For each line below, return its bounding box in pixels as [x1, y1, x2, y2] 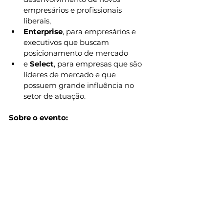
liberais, [23, 16, 51, 26]
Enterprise [23, 27, 63, 37]
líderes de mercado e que [23, 70, 118, 80]
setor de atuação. [23, 91, 86, 101]
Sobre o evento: [9, 113, 68, 123]
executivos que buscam [23, 38, 111, 47]
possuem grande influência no [23, 81, 136, 90]
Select [30, 59, 54, 69]
